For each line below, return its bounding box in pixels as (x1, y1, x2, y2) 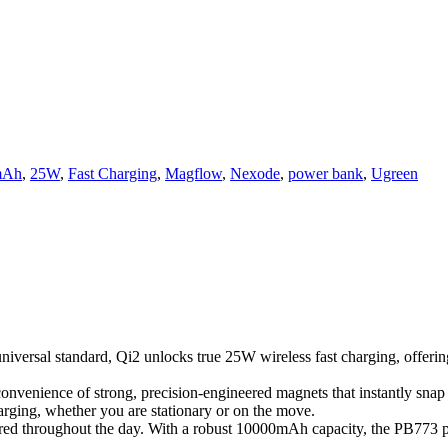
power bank (288, 165, 363, 183)
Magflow (165, 165, 222, 183)
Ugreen (371, 165, 418, 183)
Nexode (230, 165, 280, 183)
